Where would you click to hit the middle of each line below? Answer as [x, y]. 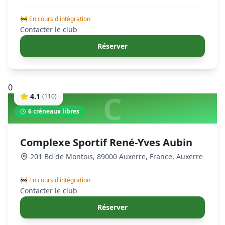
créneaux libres [55, 111]
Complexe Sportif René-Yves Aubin [106, 142]
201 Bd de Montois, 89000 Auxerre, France [101, 156]
